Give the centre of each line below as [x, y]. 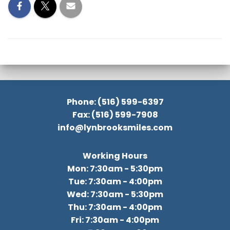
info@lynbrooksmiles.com [115, 128]
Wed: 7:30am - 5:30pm [115, 194]
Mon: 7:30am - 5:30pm [115, 169]
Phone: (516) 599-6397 [115, 102]
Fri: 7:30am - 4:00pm [115, 220]
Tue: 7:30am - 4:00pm [115, 181]
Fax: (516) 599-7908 [115, 115]
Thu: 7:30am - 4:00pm [115, 207]
